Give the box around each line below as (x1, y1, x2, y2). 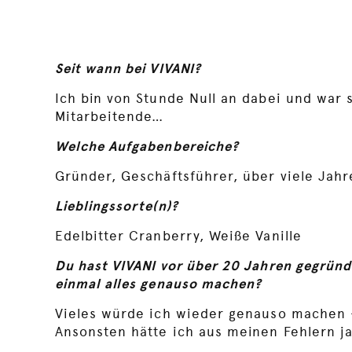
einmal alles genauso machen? (54, 276, 262, 292)
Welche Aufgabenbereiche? (54, 138, 240, 155)
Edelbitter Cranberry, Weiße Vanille (54, 228, 302, 244)
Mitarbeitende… (54, 108, 164, 125)
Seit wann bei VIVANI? (54, 60, 201, 77)
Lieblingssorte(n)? (54, 198, 178, 214)
